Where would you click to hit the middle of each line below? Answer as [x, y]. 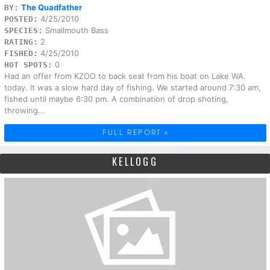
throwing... [24, 111]
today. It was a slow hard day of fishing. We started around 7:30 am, [132, 88]
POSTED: [21, 19]
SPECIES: [23, 31]
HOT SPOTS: [28, 65]
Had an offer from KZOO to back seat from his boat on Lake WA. [125, 76]
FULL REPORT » [136, 132]
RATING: [21, 42]
